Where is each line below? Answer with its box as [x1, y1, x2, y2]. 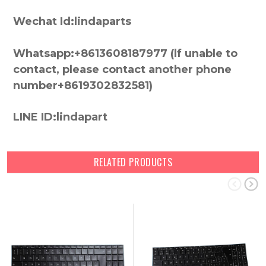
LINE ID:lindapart [13, 110, 107, 123]
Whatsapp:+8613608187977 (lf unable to [13, 46, 237, 60]
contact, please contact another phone [13, 62, 232, 76]
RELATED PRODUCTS [93, 155, 173, 170]
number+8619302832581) [13, 78, 153, 92]
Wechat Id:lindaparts [13, 15, 131, 28]
